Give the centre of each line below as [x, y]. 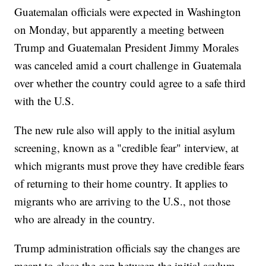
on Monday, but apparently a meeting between [120, 30]
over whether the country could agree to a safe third [130, 83]
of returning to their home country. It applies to [121, 183]
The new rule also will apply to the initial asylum [125, 130]
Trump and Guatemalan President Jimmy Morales [127, 47]
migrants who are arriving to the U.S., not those [123, 201]
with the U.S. [45, 101]
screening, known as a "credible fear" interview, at [127, 148]
